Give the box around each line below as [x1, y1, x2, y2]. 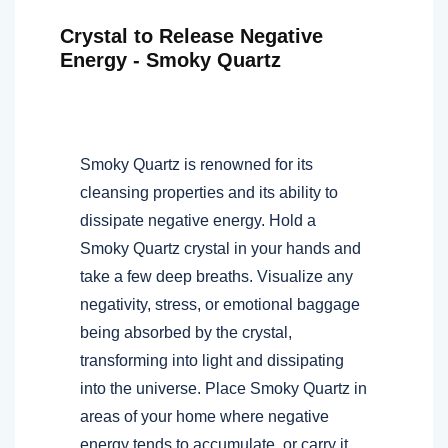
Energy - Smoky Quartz [60, 48, 281, 71]
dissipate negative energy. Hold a [80, 211, 316, 229]
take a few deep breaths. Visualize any [80, 267, 353, 285]
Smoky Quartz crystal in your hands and [80, 239, 361, 257]
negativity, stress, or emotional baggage [80, 295, 360, 313]
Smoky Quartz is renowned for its [80, 155, 313, 173]
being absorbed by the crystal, [80, 323, 292, 341]
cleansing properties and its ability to [80, 183, 338, 201]
